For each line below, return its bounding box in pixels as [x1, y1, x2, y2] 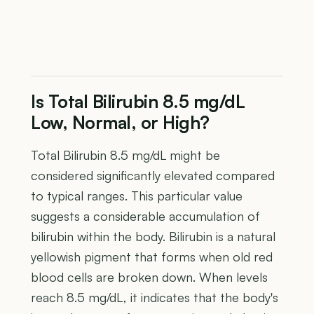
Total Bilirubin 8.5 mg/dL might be [31, 146, 220, 163]
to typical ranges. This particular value [31, 187, 243, 203]
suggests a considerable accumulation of [31, 207, 260, 224]
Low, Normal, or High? [31, 111, 210, 133]
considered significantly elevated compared [31, 167, 275, 183]
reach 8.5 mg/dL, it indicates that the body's [31, 289, 278, 305]
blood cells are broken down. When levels [31, 268, 268, 285]
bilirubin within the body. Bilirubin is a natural [31, 228, 275, 244]
